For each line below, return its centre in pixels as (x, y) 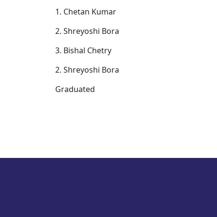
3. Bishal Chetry (83, 50)
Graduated (75, 89)
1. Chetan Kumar (86, 11)
